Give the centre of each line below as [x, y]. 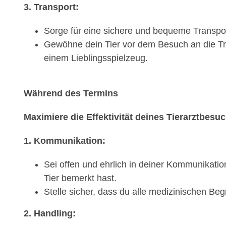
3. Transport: [51, 7]
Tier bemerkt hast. [80, 178]
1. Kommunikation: [65, 141]
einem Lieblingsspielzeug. [96, 58]
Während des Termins [71, 94]
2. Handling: [50, 214]
